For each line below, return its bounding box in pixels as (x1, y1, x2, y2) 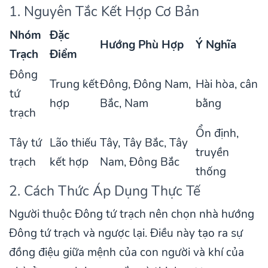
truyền (196, 145, 229, 161)
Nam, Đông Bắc (100, 154, 179, 170)
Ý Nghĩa (196, 37, 236, 53)
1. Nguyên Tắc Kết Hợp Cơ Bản (9, 2, 199, 22)
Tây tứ (10, 135, 42, 151)
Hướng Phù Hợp (100, 37, 184, 53)
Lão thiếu (50, 135, 97, 151)
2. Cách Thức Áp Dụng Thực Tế (9, 181, 200, 201)
